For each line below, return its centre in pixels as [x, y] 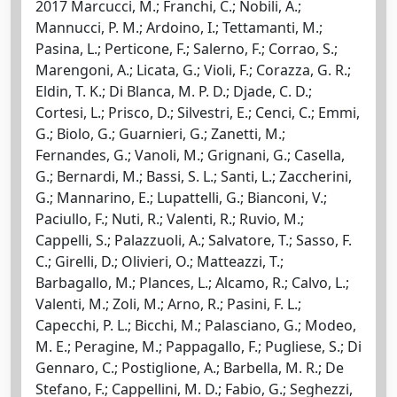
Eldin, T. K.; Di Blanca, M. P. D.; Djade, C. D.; [174, 91]
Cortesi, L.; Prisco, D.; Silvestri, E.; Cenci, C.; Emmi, [198, 112]
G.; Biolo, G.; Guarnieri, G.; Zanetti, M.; [160, 133]
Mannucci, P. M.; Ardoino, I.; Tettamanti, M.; [179, 27]
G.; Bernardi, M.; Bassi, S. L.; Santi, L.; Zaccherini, [194, 176]
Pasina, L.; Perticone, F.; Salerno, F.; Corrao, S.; [187, 48]
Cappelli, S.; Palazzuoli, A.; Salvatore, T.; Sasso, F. [194, 240]
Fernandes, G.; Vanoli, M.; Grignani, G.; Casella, [190, 155]
